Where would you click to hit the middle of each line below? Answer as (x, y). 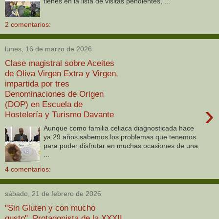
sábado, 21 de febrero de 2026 (53, 194)
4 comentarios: (28, 169)
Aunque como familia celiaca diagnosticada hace (119, 128)
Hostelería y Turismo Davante (59, 114)
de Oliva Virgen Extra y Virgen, (62, 73)
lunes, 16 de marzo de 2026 (48, 49)
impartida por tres (37, 83)
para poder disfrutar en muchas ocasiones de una (121, 146)
